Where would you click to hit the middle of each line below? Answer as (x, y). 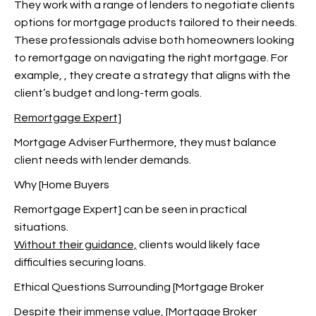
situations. (41, 227)
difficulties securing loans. (80, 262)
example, (39, 75)
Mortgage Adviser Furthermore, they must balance (145, 142)
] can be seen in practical (182, 209)
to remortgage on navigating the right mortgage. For (151, 58)
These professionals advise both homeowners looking (154, 40)
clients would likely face (199, 245)
